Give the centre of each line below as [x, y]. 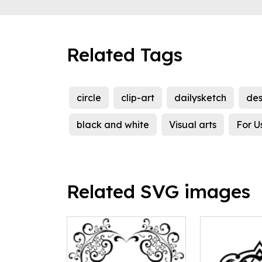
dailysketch [200, 98]
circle [89, 98]
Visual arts [193, 125]
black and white [113, 125]
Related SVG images [158, 192]
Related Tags [125, 55]
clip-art [138, 98]
